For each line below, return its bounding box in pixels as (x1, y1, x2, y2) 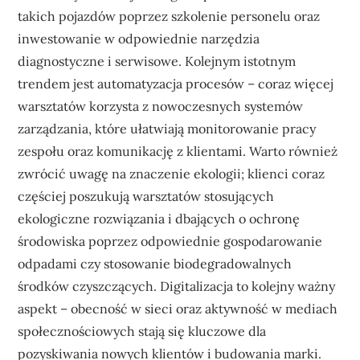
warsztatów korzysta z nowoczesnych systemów (18, 97, 304, 114)
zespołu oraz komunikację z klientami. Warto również (18, 142, 338, 159)
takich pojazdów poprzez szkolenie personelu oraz (18, 7, 321, 24)
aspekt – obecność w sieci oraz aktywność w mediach (18, 300, 338, 317)
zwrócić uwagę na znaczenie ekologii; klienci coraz (18, 165, 325, 182)
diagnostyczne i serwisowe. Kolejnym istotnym (18, 52, 297, 69)
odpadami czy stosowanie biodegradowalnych (18, 255, 292, 272)
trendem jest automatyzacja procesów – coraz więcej (18, 75, 334, 92)
